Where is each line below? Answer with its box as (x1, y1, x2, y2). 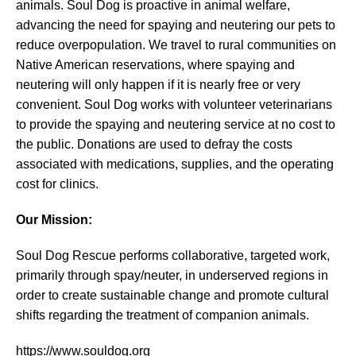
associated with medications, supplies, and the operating (16, 157, 334, 171)
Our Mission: (16, 213, 92, 226)
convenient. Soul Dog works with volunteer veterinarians (16, 98, 332, 111)
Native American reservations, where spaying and (16, 58, 295, 72)
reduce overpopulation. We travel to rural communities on (16, 38, 336, 52)
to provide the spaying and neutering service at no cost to (16, 118, 335, 131)
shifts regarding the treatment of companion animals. (16, 308, 309, 322)
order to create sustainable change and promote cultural (16, 288, 329, 302)
